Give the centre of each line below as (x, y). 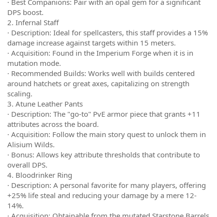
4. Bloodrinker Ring (40, 175)
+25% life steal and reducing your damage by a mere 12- (102, 195)
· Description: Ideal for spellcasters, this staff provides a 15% (108, 32)
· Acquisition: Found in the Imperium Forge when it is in (100, 53)
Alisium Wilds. (31, 144)
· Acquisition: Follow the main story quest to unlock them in (107, 134)
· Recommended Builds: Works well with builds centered (101, 73)
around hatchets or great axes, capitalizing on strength (98, 83)
